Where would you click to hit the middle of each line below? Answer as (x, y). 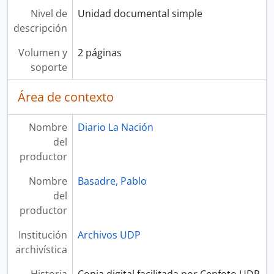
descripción (40, 28)
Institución (43, 235)
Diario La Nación (115, 127)
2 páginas (99, 53)
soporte (49, 67)
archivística (41, 250)
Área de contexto (66, 97)
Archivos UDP (109, 235)
